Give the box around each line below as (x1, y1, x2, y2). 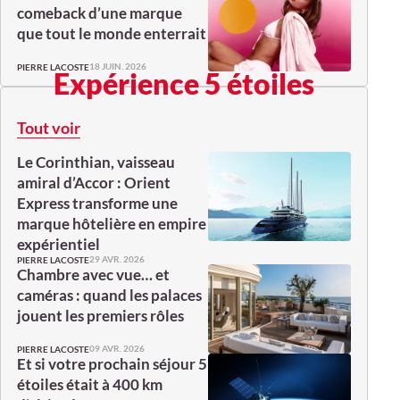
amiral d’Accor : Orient (17, 172, 171, 192)
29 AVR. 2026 (89, 254, 145, 265)
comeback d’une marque (17, 3, 182, 22)
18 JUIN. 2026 (89, 61, 146, 72)
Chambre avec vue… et (17, 264, 170, 284)
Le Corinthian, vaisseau (17, 152, 175, 171)
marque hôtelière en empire (17, 213, 206, 233)
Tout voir (17, 117, 80, 137)
